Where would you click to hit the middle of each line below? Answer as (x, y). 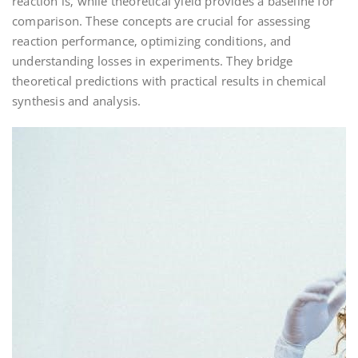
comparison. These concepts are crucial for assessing (161, 21)
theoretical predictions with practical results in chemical (169, 81)
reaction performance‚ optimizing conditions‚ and (152, 41)
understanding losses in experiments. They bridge (153, 61)
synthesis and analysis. (77, 101)
